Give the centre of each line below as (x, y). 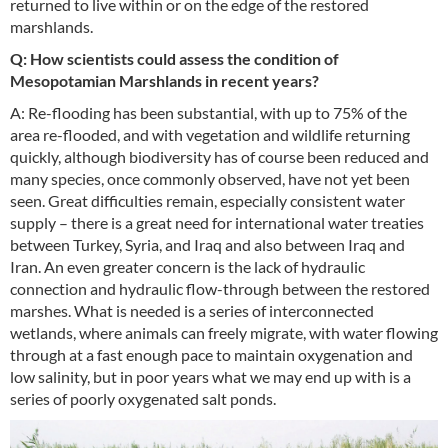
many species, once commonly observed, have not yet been (210, 179)
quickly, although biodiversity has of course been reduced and (219, 157)
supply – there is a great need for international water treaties (217, 223)
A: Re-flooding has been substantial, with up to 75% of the (208, 113)
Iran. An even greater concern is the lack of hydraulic (187, 267)
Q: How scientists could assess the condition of (174, 59)
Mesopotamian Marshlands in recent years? (166, 81)
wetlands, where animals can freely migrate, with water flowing (224, 333)
